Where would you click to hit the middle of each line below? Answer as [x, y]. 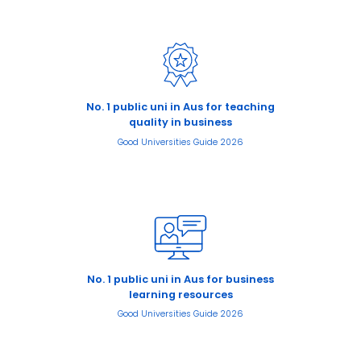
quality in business [180, 122]
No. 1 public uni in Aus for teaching [180, 107]
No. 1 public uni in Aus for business [180, 279]
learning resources [180, 294]
